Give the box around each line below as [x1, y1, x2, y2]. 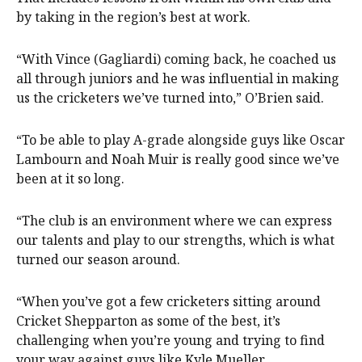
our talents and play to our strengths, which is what [16, 230, 335, 249]
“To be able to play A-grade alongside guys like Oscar [16, 130, 345, 149]
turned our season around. [16, 250, 180, 268]
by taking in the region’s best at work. [16, 7, 250, 26]
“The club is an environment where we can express [16, 211, 332, 229]
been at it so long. [16, 169, 124, 187]
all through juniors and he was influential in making [16, 69, 339, 87]
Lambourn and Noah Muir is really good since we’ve [16, 149, 339, 168]
